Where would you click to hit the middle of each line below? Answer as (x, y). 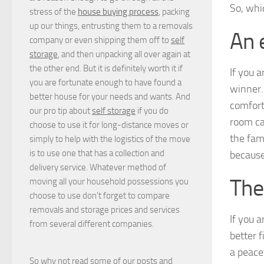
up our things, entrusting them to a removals (111, 26)
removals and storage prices (82, 210)
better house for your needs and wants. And (110, 97)
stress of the (54, 12)
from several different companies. (92, 224)
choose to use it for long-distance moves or (109, 125)
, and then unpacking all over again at (124, 55)
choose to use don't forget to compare (100, 196)
